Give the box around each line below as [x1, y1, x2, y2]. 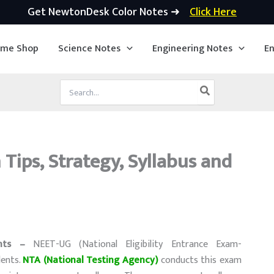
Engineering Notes [152, 40, 233, 57]
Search [59, 78, 86, 92]
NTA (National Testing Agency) [23, 252, 158, 268]
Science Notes [58, 40, 121, 57]
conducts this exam [158, 252, 242, 268]
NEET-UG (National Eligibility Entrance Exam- [24, 236, 242, 253]
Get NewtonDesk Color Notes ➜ [28, 3, 180, 21]
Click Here [190, 3, 237, 21]
